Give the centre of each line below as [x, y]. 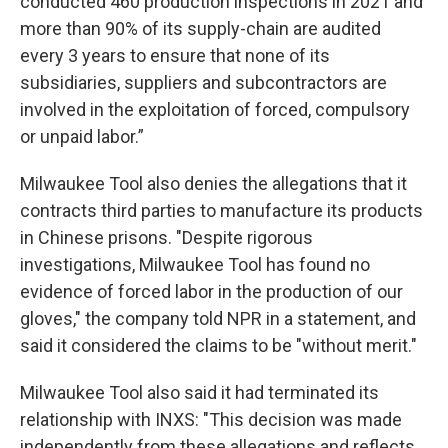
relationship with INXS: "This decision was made [211, 419]
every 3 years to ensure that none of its [175, 55]
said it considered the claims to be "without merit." [218, 345]
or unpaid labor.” [82, 136]
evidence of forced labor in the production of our [211, 291]
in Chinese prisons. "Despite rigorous [166, 237]
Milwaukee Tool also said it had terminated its [199, 392]
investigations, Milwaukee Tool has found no [195, 264]
